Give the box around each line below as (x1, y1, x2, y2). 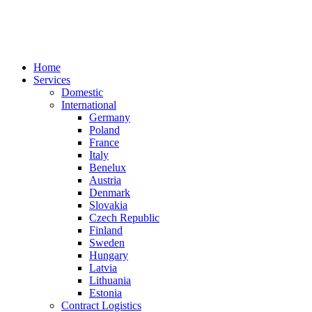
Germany (89, 111, 130, 123)
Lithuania (89, 274, 131, 286)
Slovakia (89, 199, 127, 211)
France (89, 136, 119, 148)
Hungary (89, 249, 128, 261)
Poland (89, 124, 120, 136)
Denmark (89, 187, 130, 198)
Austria (89, 174, 121, 186)
